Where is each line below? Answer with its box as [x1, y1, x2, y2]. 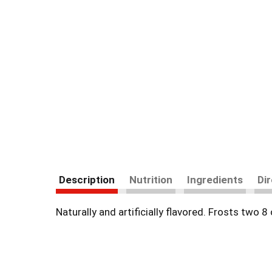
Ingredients [187, 174, 243, 186]
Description [59, 174, 115, 186]
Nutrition [129, 174, 172, 186]
